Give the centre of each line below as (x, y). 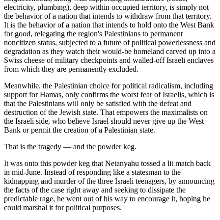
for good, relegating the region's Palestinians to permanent (93, 34)
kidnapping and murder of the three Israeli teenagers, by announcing (109, 181)
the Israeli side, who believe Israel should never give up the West (104, 121)
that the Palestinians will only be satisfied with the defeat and (98, 104)
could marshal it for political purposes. (63, 208)
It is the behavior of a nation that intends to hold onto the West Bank (109, 25)
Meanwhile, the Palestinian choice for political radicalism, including (109, 86)
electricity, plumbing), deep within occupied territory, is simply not (106, 7)
